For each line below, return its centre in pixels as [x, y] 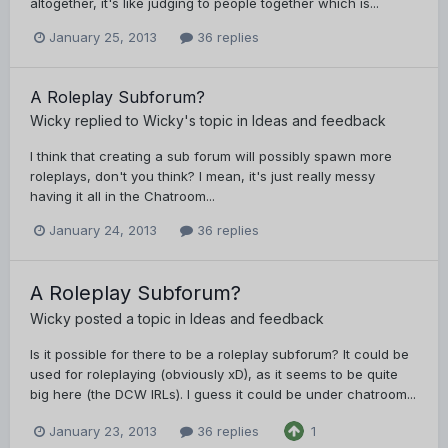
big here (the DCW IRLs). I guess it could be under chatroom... [223, 394]
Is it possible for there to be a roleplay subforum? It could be [219, 354]
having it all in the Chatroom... [122, 196]
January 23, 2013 [103, 430]
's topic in [218, 121]
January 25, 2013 [103, 37]
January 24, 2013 [103, 230]
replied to [107, 121]
